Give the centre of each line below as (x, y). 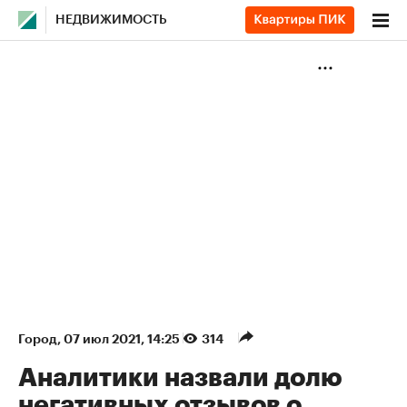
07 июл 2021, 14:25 (123, 339)
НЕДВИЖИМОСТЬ (111, 20)
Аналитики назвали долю (180, 378)
